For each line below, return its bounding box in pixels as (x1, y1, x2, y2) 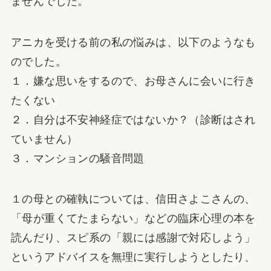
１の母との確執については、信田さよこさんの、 (10, 193, 256, 206)
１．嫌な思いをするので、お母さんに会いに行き (10, 74, 256, 87)
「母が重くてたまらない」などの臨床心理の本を (10, 212, 256, 225)
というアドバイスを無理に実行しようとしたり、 (10, 251, 256, 264)
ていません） (10, 132, 81, 145)
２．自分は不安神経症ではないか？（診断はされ (10, 113, 256, 126)
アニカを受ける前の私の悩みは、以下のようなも (10, 36, 256, 48)
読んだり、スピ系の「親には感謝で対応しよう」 (10, 232, 256, 244)
